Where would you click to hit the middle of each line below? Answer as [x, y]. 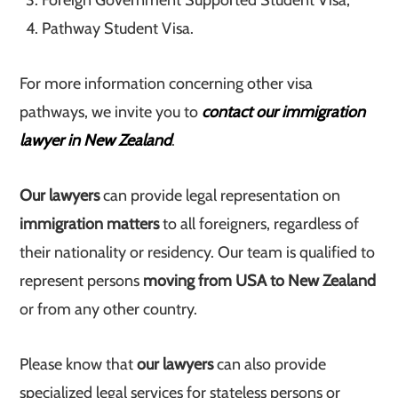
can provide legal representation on [222, 195]
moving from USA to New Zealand [260, 281]
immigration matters [90, 224]
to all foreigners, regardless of [259, 224]
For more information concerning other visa [167, 84]
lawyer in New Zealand [96, 140]
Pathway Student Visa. [118, 28]
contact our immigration [284, 112]
